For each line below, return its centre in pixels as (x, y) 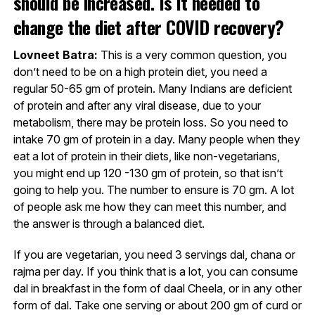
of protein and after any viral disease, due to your (137, 105)
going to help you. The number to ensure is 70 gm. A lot (153, 189)
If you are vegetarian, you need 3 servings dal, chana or (154, 254)
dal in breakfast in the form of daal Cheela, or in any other (157, 288)
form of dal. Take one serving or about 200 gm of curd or (157, 305)
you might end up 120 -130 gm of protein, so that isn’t (148, 173)
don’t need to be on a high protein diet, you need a (140, 71)
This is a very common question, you (192, 54)
